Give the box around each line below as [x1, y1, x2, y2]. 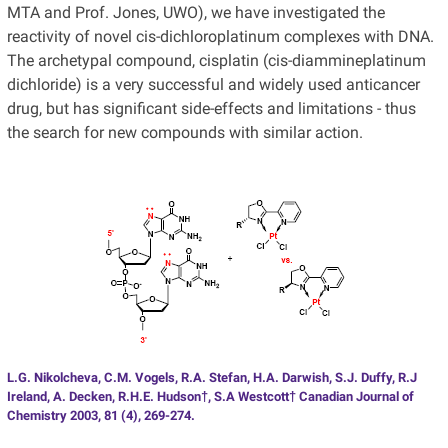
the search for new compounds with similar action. [6, 123, 363, 143]
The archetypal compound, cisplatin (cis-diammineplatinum [6, 51, 426, 71]
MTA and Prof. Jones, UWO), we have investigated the [6, 3, 385, 23]
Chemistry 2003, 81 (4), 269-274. [6, 408, 195, 424]
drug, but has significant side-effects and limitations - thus [6, 99, 416, 119]
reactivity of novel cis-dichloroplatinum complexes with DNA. [6, 27, 434, 47]
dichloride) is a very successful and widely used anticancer [6, 75, 420, 95]
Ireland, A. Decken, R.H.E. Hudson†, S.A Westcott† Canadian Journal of [6, 389, 414, 405]
